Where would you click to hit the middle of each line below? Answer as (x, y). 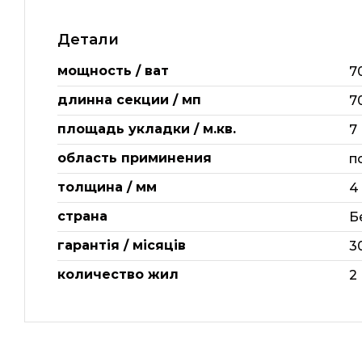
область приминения (135, 158)
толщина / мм (107, 187)
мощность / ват (113, 70)
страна (82, 216)
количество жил (118, 274)
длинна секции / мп (129, 99)
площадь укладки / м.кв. (147, 128)
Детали (88, 39)
